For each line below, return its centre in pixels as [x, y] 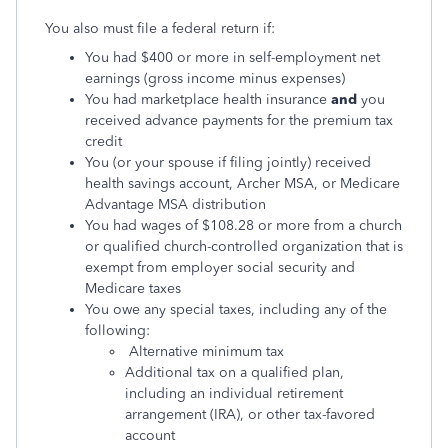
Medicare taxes [133, 288]
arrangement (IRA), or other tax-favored [250, 414]
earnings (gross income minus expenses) [215, 78]
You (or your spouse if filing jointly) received [228, 162]
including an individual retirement [234, 393]
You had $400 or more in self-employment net [232, 57]
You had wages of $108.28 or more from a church [243, 225]
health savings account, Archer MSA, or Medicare [242, 183]
